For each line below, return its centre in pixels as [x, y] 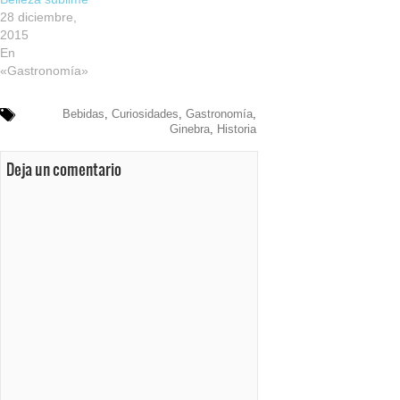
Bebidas [83, 114]
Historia [236, 129]
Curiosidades [145, 114]
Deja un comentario [63, 169]
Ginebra [189, 129]
